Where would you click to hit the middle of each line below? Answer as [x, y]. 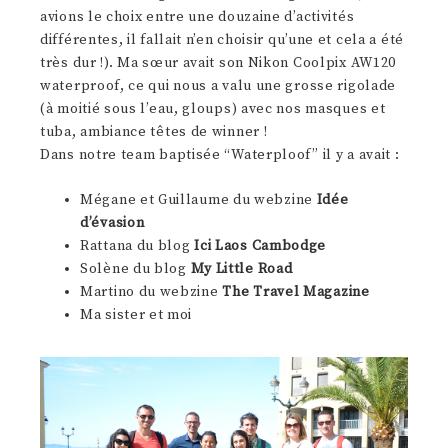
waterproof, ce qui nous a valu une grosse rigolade [218, 86]
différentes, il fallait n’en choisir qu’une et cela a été [222, 40]
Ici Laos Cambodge [260, 246]
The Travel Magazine [296, 292]
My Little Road [241, 269]
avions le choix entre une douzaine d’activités [197, 17]
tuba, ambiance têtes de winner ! [154, 132]
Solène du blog [135, 269]
